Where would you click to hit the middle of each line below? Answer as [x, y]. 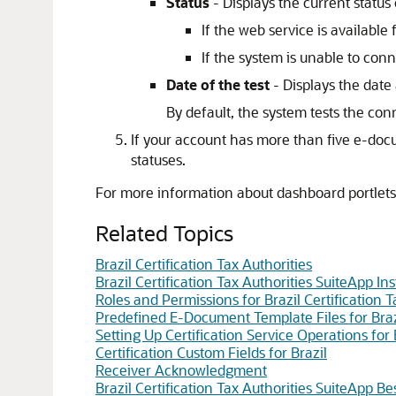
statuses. [158, 160]
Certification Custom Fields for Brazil [211, 352]
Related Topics [164, 233]
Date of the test [218, 84]
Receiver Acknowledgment [181, 370]
